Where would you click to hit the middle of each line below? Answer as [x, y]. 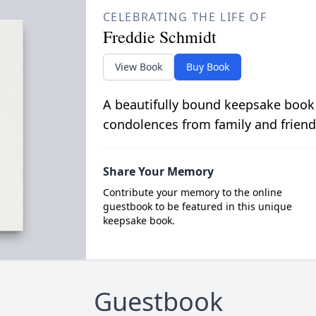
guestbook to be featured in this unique [197, 206]
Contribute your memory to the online [192, 192]
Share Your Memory [158, 171]
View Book [138, 67]
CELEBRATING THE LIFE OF [185, 17]
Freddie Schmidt [159, 37]
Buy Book [207, 67]
